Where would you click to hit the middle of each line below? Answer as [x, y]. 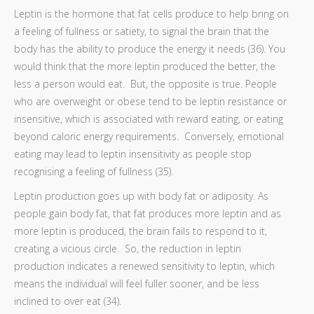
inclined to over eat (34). [68, 301]
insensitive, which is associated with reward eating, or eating [149, 119]
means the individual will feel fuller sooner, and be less [137, 284]
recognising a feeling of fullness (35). [94, 171]
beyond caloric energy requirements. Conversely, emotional [149, 136]
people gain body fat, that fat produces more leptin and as [148, 213]
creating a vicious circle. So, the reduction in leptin [128, 248]
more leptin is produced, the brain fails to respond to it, [141, 231]
